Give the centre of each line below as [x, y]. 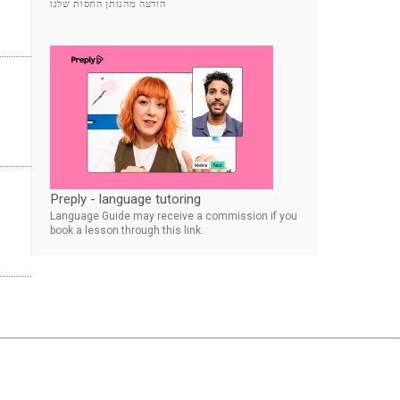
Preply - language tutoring [125, 199]
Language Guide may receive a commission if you [174, 216]
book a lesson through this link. [127, 230]
